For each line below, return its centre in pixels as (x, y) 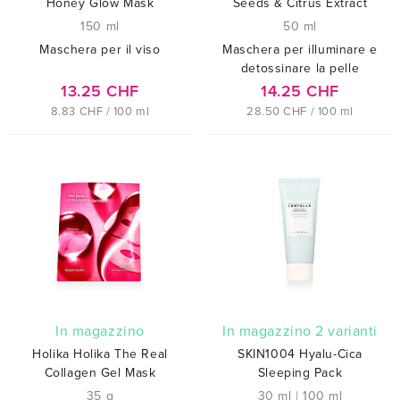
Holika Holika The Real (100, 354)
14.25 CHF (300, 91)
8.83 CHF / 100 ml (100, 111)
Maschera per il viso (100, 49)
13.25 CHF (100, 91)
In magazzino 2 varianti (302, 331)
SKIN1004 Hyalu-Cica (300, 354)
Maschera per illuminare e (300, 49)
